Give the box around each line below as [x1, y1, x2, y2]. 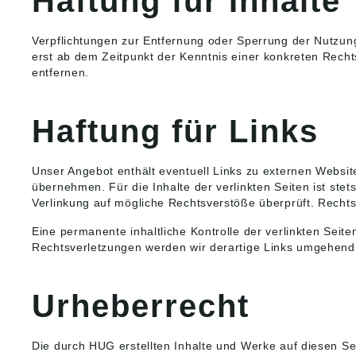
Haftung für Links [32, 114, 319, 149]
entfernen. [32, 66, 89, 79]
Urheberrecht [32, 288, 250, 324]
